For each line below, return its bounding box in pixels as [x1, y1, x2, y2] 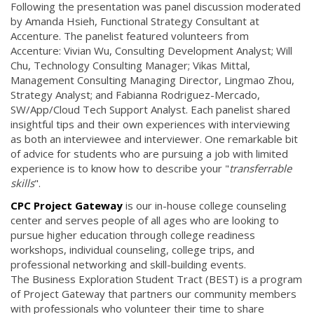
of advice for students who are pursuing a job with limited [11, 146, 288, 161]
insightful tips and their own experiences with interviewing [11, 117, 290, 132]
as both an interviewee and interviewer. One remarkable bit [11, 132, 298, 146]
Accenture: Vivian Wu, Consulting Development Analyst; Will [11, 43, 292, 58]
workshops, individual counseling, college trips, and [11, 242, 254, 257]
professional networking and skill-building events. [11, 257, 246, 271]
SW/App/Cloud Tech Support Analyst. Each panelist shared [11, 102, 290, 117]
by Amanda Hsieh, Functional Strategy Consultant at [11, 14, 259, 29]
